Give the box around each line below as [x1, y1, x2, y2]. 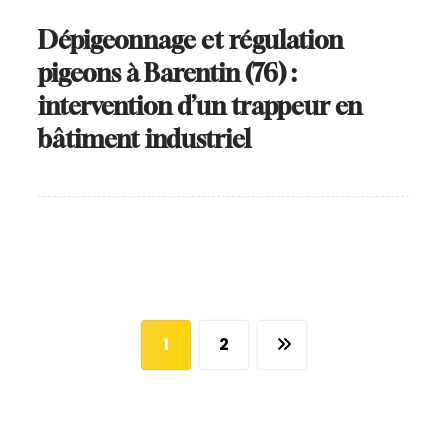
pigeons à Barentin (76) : [38, 59, 298, 88]
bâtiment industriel [38, 125, 252, 154]
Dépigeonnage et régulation [38, 26, 344, 55]
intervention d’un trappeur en [38, 92, 363, 121]
